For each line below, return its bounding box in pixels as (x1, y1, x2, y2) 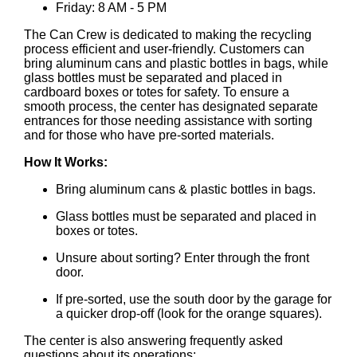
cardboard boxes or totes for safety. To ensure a (24, 84, 289, 99)
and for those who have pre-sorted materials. (24, 127, 274, 142)
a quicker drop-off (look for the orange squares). (56, 306, 322, 320)
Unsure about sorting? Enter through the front (56, 250, 309, 265)
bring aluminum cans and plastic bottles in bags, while (24, 56, 328, 70)
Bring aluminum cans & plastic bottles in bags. (56, 182, 316, 196)
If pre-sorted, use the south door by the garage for (56, 292, 331, 306)
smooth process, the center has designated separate (24, 99, 318, 113)
